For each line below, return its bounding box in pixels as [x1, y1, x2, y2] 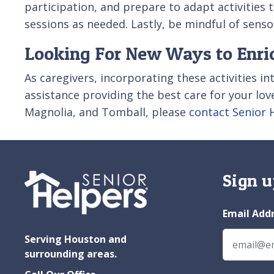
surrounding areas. [24, 246, 117, 261]
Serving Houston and [24, 232, 127, 246]
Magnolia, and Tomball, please [24, 104, 189, 119]
